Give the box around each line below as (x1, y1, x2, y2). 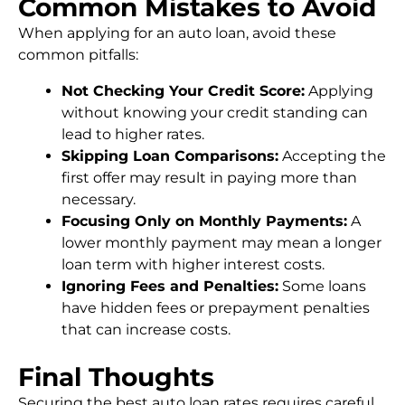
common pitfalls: (18, 46, 138, 63)
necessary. (61, 191, 136, 208)
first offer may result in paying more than (61, 169, 357, 186)
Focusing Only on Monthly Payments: (61, 212, 347, 230)
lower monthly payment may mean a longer (61, 234, 381, 251)
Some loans (278, 278, 366, 295)
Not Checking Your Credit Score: (61, 82, 305, 99)
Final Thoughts (18, 362, 214, 392)
